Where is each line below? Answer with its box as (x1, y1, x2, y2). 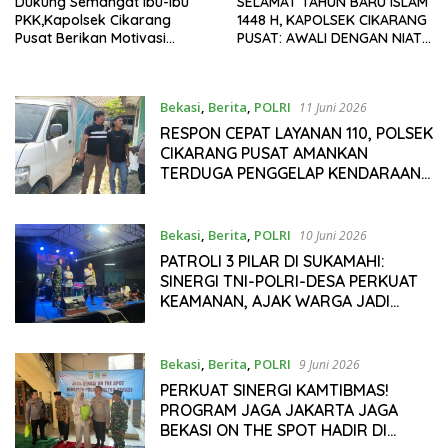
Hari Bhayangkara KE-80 (15, 64, 182, 83)
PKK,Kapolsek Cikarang (15, 10, 171, 29)
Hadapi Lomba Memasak (15, 46, 183, 65)
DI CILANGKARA (159, 182, 274, 203)
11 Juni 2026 (298, 98, 367, 116)
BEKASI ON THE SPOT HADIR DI (159, 419, 387, 440)
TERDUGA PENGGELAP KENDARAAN (159, 162, 421, 183)
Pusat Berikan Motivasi (15, 28, 166, 47)
